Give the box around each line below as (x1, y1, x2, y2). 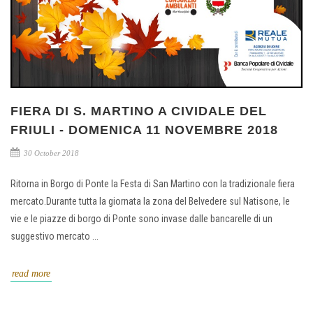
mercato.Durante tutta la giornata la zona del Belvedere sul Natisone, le (10, 195, 290, 207)
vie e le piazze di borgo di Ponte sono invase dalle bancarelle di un (10, 212, 272, 224)
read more (12, 268, 50, 279)
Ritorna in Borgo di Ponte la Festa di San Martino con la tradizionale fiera (10, 177, 295, 189)
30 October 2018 (22, 148, 79, 157)
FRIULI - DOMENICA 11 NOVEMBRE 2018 (10, 122, 278, 137)
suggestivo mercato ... (10, 230, 99, 242)
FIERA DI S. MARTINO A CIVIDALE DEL (10, 103, 267, 118)
